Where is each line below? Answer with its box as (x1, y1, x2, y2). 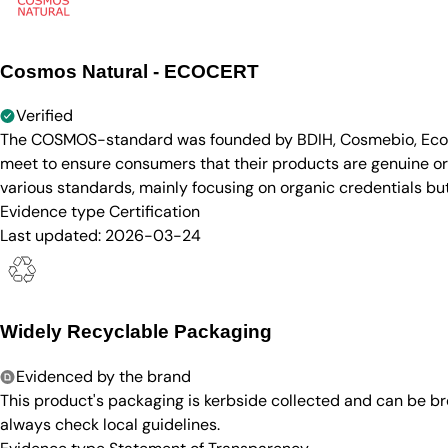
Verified (16, 105, 73, 127)
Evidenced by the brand (16, 365, 191, 387)
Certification (109, 201, 200, 223)
